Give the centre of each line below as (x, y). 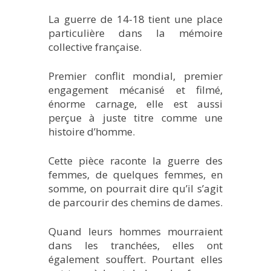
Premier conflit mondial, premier (135, 76)
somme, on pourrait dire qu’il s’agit (135, 188)
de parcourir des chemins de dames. (135, 202)
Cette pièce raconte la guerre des (135, 160)
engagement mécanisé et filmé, (135, 90)
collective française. (95, 47)
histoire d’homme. (92, 131)
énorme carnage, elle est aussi (135, 103)
